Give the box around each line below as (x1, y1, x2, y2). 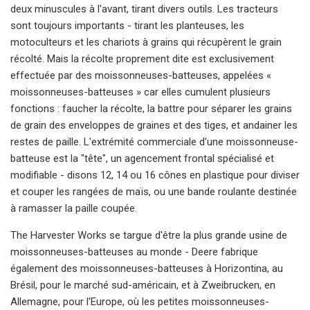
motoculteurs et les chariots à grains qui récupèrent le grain (10, 35, 282, 48)
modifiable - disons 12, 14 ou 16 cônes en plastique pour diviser (10, 168, 300, 181)
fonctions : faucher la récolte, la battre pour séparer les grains (10, 102, 292, 115)
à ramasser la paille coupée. (10, 201, 137, 215)
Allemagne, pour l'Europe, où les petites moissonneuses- (10, 295, 269, 308)
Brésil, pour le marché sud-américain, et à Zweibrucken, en (10, 278, 275, 291)
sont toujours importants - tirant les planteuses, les (10, 19, 244, 32)
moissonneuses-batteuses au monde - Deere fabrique (10, 245, 258, 258)
